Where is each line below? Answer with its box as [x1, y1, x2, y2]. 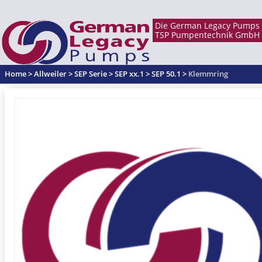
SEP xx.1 [115, 68, 144, 79]
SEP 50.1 [151, 68, 181, 79]
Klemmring [188, 68, 228, 79]
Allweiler [34, 68, 67, 79]
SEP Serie [74, 68, 107, 79]
